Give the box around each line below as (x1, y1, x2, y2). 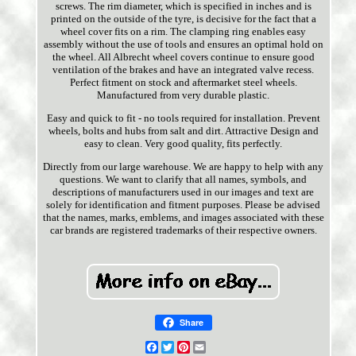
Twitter (173, 341, 207, 354)
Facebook (157, 341, 202, 354)
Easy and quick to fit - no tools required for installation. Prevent (46, 112, 320, 125)
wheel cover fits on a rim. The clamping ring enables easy (60, 25, 307, 38)
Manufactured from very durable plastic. (97, 89, 270, 102)
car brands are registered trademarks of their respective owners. (49, 224, 317, 237)
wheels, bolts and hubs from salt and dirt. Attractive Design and (48, 125, 319, 137)
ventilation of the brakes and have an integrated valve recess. (52, 64, 315, 76)
